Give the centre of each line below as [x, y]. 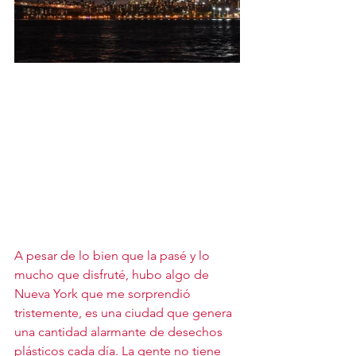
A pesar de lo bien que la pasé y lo [114, 255]
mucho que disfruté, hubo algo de [113, 274]
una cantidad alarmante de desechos [120, 331]
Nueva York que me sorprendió [104, 293]
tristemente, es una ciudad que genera [125, 312]
